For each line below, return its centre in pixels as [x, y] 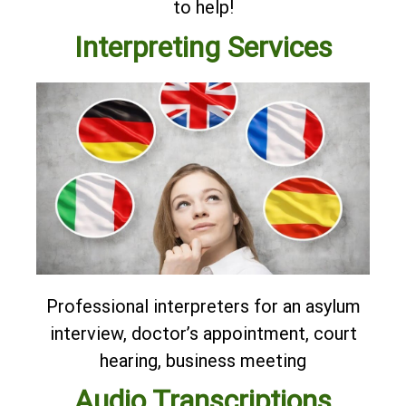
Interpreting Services [203, 47]
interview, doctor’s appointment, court [203, 334]
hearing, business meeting [203, 361]
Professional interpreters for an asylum [203, 307]
